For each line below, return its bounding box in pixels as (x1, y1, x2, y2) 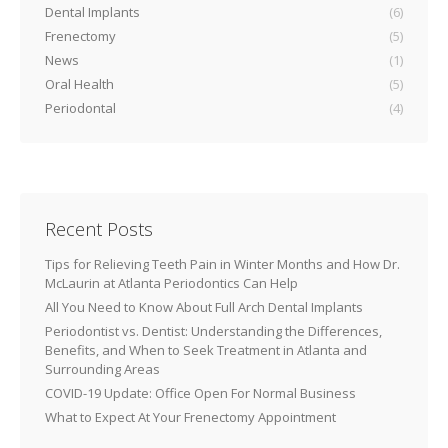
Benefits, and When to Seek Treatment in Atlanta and (45, 341, 367, 359)
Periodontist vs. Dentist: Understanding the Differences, (45, 322, 382, 340)
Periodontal (45, 99, 116, 117)
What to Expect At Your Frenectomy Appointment (45, 408, 336, 426)
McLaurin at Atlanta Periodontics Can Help (45, 274, 298, 292)
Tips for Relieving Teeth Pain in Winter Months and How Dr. (45, 255, 400, 273)
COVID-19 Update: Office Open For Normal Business (45, 384, 356, 402)
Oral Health (45, 75, 114, 93)
